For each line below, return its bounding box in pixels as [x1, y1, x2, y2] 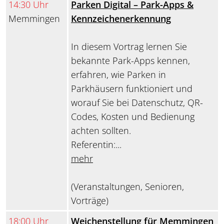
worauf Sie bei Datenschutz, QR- [71, 96, 203, 109]
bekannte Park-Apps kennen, [71, 54, 190, 67]
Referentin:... [71, 138, 121, 151]
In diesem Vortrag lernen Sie [71, 40, 187, 53]
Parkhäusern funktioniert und [71, 82, 192, 95]
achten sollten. [71, 124, 131, 137]
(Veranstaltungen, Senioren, [71, 180, 184, 193]
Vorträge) [71, 194, 108, 207]
